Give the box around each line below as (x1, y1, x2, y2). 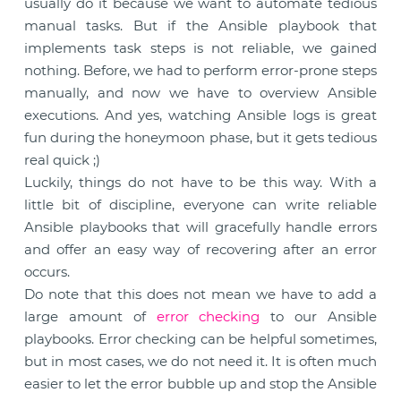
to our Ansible (260, 308, 378, 325)
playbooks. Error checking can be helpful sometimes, (24, 330, 377, 347)
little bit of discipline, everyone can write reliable (24, 196, 377, 213)
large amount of (24, 308, 157, 325)
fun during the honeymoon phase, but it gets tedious (24, 129, 377, 146)
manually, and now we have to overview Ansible (24, 84, 377, 101)
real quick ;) (24, 151, 100, 168)
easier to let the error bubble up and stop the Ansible (24, 375, 377, 392)
